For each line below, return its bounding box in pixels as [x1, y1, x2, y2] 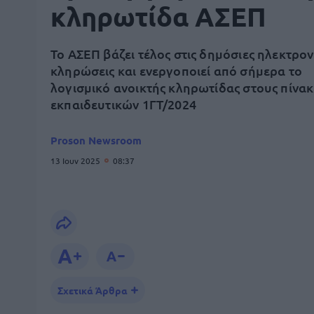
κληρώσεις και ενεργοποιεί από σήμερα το [50, 62, 303, 78]
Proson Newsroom [50, 133, 142, 147]
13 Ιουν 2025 [50, 155, 102, 166]
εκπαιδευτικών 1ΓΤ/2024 [50, 96, 196, 112]
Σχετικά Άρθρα [57, 284, 128, 296]
